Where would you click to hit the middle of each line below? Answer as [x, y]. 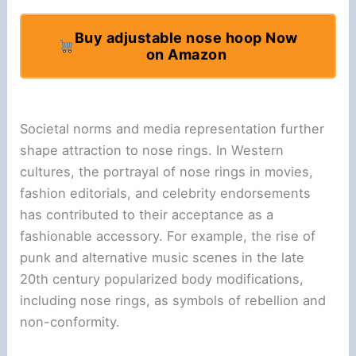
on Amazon [186, 54]
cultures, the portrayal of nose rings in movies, [167, 171]
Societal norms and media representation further [172, 128]
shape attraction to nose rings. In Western [152, 150]
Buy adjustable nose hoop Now [186, 37]
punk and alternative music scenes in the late [163, 257]
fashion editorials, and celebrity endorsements [166, 193]
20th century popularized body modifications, [162, 279]
